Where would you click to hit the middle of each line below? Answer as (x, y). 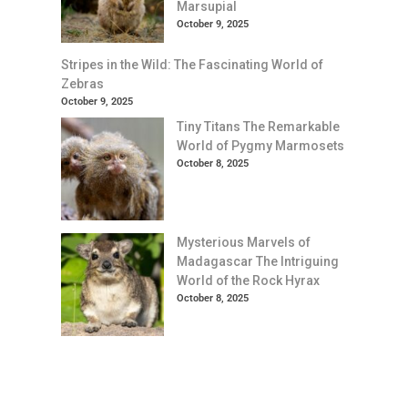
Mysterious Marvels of (244, 243)
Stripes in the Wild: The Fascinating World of (192, 64)
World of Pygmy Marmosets (260, 146)
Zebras (82, 83)
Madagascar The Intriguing (258, 262)
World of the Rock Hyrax (248, 281)
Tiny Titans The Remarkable (258, 127)
